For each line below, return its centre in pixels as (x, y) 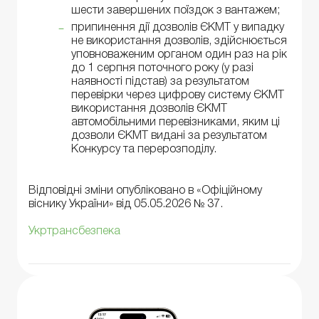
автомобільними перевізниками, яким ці (176, 123)
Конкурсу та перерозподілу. (144, 150)
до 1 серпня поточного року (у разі (162, 69)
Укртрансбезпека (74, 231)
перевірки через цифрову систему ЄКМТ (178, 96)
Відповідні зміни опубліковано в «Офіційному (145, 190)
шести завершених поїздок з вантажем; (176, 11)
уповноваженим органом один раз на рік (179, 55)
